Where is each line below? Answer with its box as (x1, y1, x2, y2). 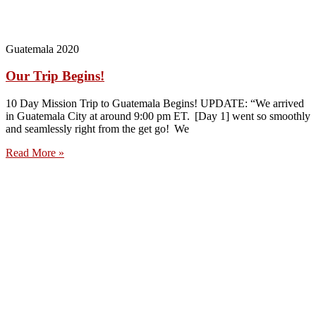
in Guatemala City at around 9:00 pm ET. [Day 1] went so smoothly (6, 110, 310, 123)
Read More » (6, 147, 64, 159)
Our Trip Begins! (6, 68, 104, 84)
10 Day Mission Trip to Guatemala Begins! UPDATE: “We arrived (6, 97, 304, 110)
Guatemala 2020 (6, 42, 79, 55)
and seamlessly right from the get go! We (6, 123, 189, 135)
